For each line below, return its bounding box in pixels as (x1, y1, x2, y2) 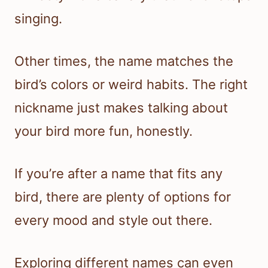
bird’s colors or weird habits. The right (14, 77, 248, 93)
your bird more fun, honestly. (14, 123, 193, 139)
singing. (14, 11, 62, 27)
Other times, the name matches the (14, 53, 233, 69)
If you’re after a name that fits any (14, 166, 223, 182)
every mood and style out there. (14, 212, 212, 229)
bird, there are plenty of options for (14, 189, 231, 205)
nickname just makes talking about (14, 100, 228, 116)
